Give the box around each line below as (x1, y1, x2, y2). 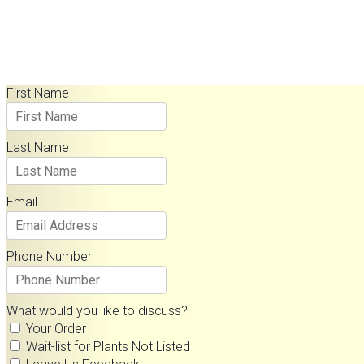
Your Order (26, 321, 86, 337)
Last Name (6, 140, 69, 156)
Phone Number (6, 249, 92, 265)
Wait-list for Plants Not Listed (26, 339, 190, 355)
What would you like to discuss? (6, 303, 188, 319)
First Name (6, 85, 69, 102)
